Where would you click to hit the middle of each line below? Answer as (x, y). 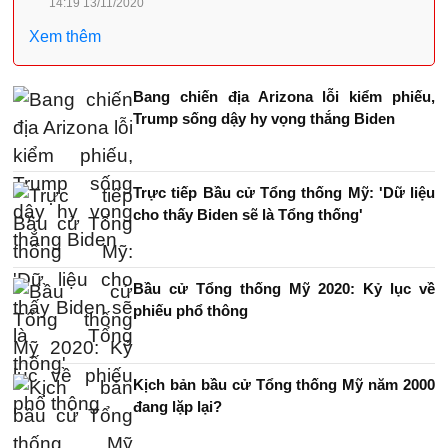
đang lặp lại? (177, 406)
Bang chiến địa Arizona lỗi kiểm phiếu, (284, 96)
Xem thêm (65, 36)
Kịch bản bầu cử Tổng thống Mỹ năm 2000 (284, 384)
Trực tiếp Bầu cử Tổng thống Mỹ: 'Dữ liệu (284, 192)
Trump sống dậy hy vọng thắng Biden (264, 118)
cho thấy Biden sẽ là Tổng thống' (248, 214)
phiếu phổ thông (190, 310)
